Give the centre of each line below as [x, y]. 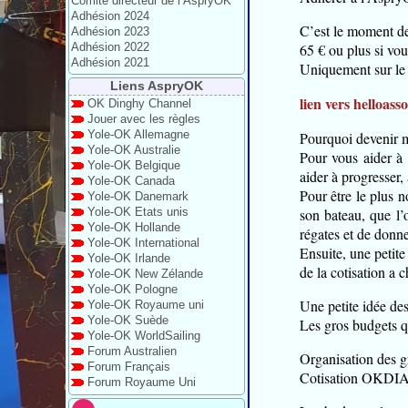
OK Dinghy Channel [139, 103]
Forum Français [129, 367]
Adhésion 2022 [110, 47]
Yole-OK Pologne [133, 289]
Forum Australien [132, 351]
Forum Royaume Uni [142, 382]
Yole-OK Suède [128, 320]
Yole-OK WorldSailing [144, 336]
